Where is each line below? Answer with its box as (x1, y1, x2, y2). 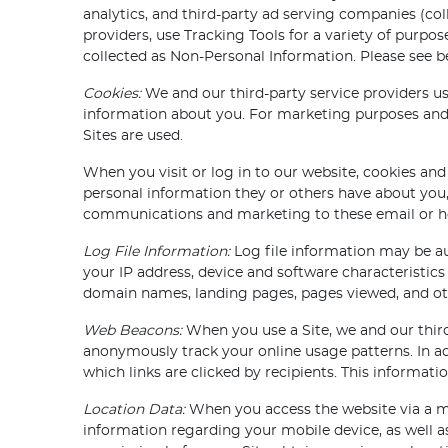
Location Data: (83, 403, 186, 418)
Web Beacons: (83, 324, 183, 339)
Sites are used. (83, 129, 184, 144)
